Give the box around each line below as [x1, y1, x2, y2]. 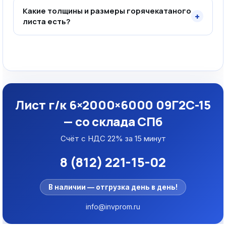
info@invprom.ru [86, 202, 140, 211]
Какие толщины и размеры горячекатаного [23, 6, 191, 16]
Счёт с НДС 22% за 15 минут [60, 134, 166, 143]
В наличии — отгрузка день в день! [48, 183, 178, 191]
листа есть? [23, 16, 71, 27]
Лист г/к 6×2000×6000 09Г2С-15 [15, 96, 211, 113]
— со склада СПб [64, 113, 162, 130]
